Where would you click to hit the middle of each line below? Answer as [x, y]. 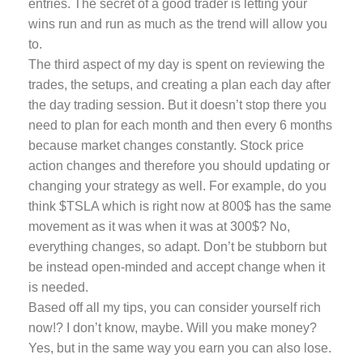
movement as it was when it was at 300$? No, [159, 226]
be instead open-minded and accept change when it [177, 267]
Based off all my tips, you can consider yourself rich [175, 307]
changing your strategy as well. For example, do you [177, 186]
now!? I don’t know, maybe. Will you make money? [173, 328]
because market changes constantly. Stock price [166, 145]
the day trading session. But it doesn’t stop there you [177, 105]
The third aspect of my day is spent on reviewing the [177, 64]
